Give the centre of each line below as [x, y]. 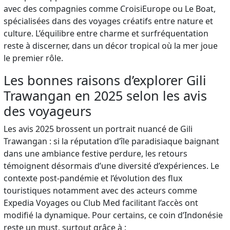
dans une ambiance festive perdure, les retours [96, 153]
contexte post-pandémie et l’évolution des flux [93, 178]
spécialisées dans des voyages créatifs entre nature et [109, 21]
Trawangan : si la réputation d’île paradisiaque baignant [112, 141]
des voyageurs [48, 111]
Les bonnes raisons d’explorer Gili [105, 80]
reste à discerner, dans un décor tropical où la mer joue [111, 45]
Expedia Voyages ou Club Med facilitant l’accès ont [101, 203]
